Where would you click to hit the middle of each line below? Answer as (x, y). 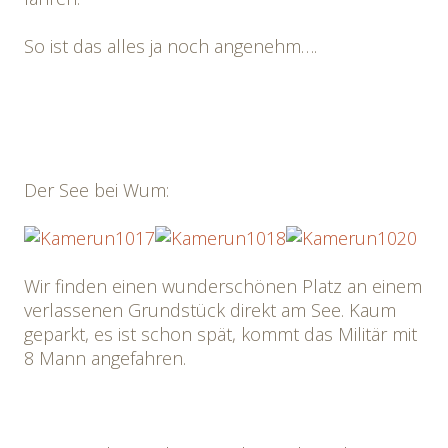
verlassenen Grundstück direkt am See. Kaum (210, 310)
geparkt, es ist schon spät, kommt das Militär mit (220, 334)
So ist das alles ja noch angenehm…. (170, 46)
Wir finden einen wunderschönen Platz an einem (223, 286)
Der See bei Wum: (96, 190)
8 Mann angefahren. (105, 358)
